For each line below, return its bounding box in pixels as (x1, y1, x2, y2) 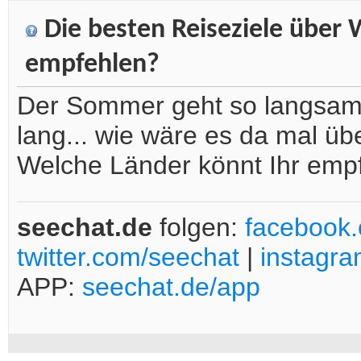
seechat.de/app (82, 272, 260, 302)
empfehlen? (25, 51, 160, 80)
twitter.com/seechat (17, 243, 239, 272)
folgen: (152, 213, 245, 243)
